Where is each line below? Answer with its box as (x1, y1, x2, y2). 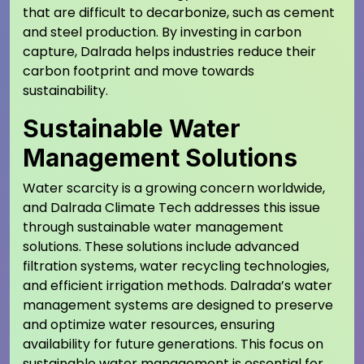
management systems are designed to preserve (23, 295, 333, 314)
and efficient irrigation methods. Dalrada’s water (23, 275, 332, 295)
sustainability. (23, 80, 108, 100)
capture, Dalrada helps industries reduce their (23, 41, 316, 61)
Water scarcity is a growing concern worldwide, (23, 178, 325, 197)
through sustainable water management (23, 217, 284, 236)
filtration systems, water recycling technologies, (23, 256, 329, 275)
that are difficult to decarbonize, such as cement (23, 2, 335, 22)
